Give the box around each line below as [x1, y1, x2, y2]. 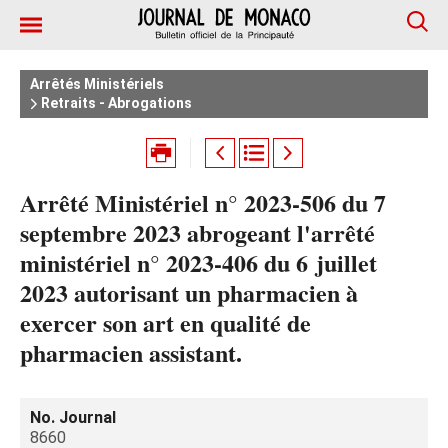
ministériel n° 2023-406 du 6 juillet [20, 245, 377, 280]
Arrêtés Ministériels [30, 76, 164, 92]
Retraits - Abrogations [38, 95, 192, 111]
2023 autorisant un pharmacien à [20, 275, 358, 310]
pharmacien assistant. [20, 335, 242, 370]
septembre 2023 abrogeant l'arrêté [20, 215, 375, 250]
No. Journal [30, 408, 116, 427]
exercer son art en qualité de [20, 305, 311, 340]
